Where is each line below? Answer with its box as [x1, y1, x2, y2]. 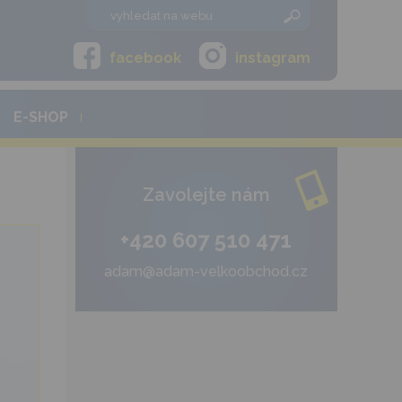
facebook [109, 49, 181, 66]
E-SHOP [13, 109, 68, 126]
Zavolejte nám [142, 184, 270, 205]
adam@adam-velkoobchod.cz [104, 263, 309, 280]
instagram [234, 49, 310, 66]
